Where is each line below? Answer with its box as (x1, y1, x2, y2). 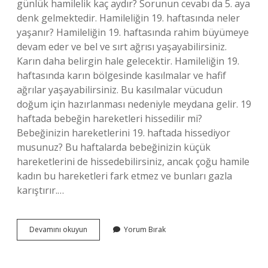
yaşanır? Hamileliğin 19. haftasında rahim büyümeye (17, 26, 249, 39)
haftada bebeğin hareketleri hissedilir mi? (17, 112, 202, 125)
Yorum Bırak (124, 224, 166, 234)
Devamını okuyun (29, 224, 87, 234)
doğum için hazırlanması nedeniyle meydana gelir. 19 (17, 98, 251, 111)
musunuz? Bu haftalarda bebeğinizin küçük (17, 141, 211, 154)
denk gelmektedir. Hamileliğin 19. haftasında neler (17, 11, 240, 25)
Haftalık (87, 234, 112, 245)
